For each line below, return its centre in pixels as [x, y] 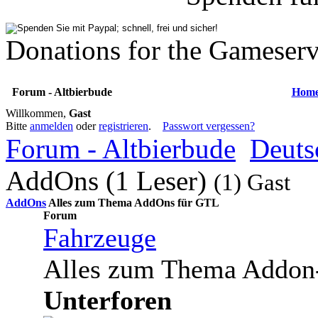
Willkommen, [37, 114]
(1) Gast [252, 183]
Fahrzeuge [100, 238]
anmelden [51, 126]
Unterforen [108, 301]
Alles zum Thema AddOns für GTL [133, 203]
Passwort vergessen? [209, 126]
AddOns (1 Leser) [110, 181]
